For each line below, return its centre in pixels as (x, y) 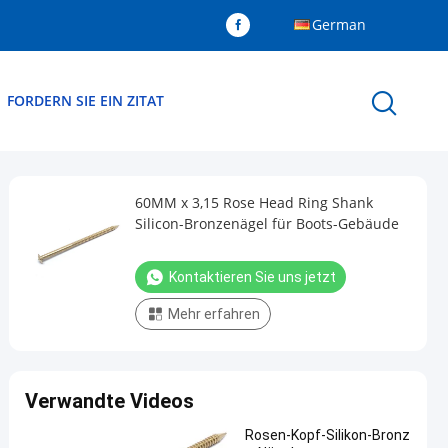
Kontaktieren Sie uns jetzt (252, 277)
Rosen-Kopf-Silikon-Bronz (327, 435)
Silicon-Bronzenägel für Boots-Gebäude (267, 223)
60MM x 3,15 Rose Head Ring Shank (254, 202)
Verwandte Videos (109, 401)
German (339, 24)
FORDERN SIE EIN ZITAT (85, 100)
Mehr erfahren (214, 314)
